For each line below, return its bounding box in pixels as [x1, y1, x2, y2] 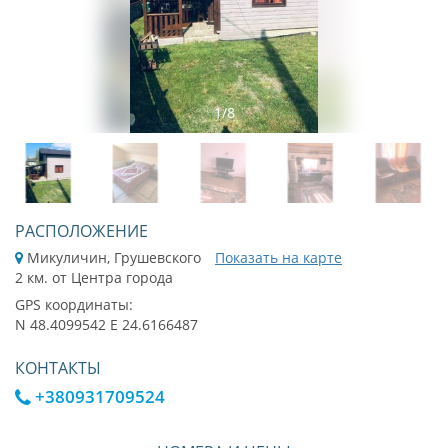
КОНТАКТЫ [15, 357, 101, 379]
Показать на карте [215, 248, 342, 267]
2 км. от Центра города [15, 268, 173, 287]
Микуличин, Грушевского [23, 248, 201, 267]
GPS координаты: [15, 295, 133, 314]
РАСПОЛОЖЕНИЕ [15, 220, 148, 242]
